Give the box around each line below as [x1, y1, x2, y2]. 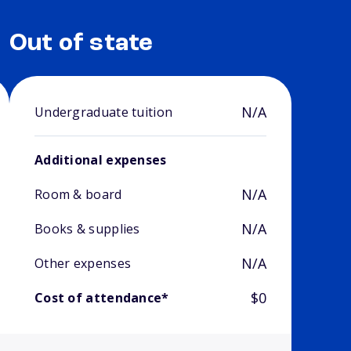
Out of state [9, 31, 154, 57]
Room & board [34, 186, 122, 204]
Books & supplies [34, 220, 140, 238]
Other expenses [34, 255, 132, 273]
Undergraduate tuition [34, 103, 173, 121]
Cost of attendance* [34, 289, 169, 307]
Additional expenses [34, 151, 167, 169]
